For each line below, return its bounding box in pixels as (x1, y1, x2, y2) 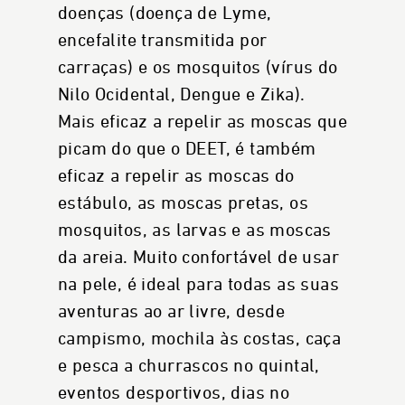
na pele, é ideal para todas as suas (58, 276, 339, 294)
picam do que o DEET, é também (58, 140, 316, 158)
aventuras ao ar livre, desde (58, 303, 286, 321)
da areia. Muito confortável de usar (58, 249, 339, 267)
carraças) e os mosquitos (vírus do (58, 59, 338, 77)
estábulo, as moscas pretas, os (58, 194, 308, 212)
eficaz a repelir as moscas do (58, 167, 295, 185)
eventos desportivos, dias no (58, 384, 290, 402)
